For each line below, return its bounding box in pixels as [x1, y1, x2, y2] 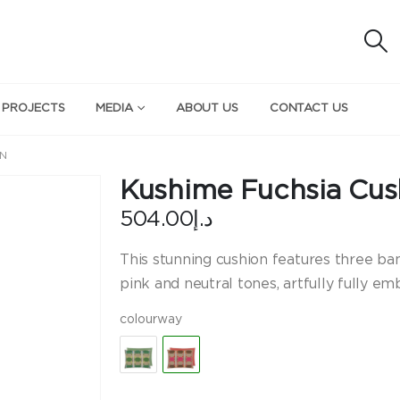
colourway [120, 312, 182, 326]
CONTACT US [269, 102, 348, 114]
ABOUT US [175, 102, 238, 114]
